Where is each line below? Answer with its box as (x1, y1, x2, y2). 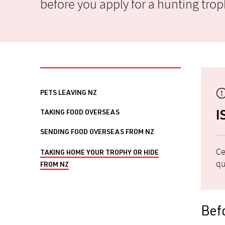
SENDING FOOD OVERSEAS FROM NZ (40, 129, 154, 136)
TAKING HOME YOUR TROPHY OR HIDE (40, 150, 159, 157)
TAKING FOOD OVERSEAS (40, 109, 120, 117)
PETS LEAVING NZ (40, 90, 97, 97)
